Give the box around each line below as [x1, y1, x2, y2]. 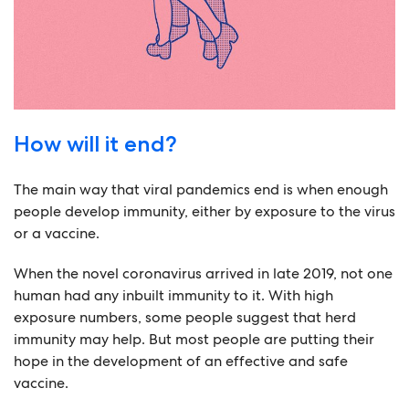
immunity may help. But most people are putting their [14, 330, 374, 349]
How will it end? [14, 131, 177, 157]
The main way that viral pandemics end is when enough [14, 180, 388, 199]
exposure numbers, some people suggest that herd [14, 308, 356, 327]
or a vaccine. [14, 224, 100, 243]
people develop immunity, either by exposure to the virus [14, 202, 395, 221]
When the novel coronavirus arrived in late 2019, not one [14, 264, 393, 283]
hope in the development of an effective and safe [14, 351, 348, 371]
